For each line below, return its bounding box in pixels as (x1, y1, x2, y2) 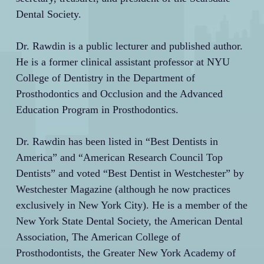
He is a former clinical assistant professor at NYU (15, 55, 230, 68)
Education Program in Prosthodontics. (15, 103, 179, 115)
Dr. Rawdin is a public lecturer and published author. (15, 39, 243, 52)
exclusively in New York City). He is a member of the (15, 199, 247, 211)
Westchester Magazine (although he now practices (15, 183, 230, 195)
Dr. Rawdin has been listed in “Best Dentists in (15, 135, 218, 147)
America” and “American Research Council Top (15, 151, 223, 163)
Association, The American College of (15, 230, 180, 243)
